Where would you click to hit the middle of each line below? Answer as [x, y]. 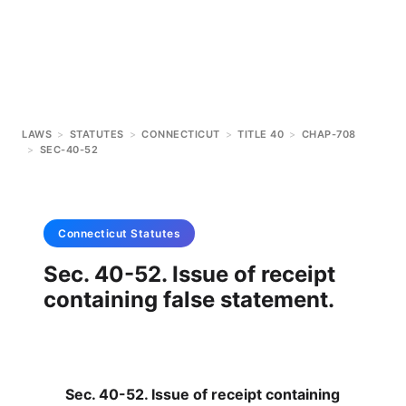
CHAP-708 [329, 134]
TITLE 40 [261, 134]
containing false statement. [189, 300]
